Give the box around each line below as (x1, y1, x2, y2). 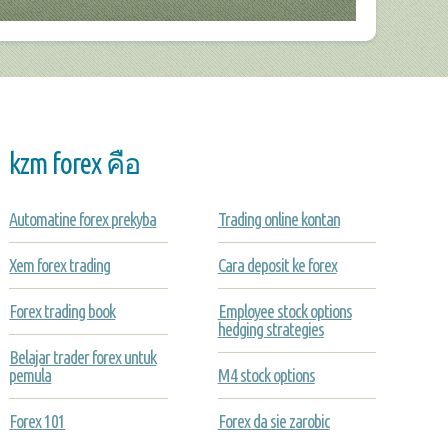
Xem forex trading (9, 255, 111, 276)
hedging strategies (217, 319, 324, 340)
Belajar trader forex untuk (9, 347, 157, 368)
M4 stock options (217, 365, 315, 386)
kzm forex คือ (9, 147, 141, 179)
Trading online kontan (217, 209, 340, 230)
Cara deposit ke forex (217, 255, 337, 276)
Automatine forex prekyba (9, 209, 157, 230)
